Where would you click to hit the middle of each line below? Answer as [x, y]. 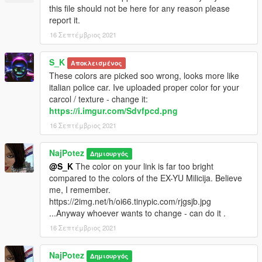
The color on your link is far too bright [143, 166]
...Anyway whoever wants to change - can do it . [137, 213]
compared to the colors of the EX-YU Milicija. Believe [146, 178]
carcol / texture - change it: [99, 99]
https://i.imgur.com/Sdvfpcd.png [113, 111]
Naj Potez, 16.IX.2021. [56, 13]
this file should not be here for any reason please [139, 8]
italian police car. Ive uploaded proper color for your [144, 87]
